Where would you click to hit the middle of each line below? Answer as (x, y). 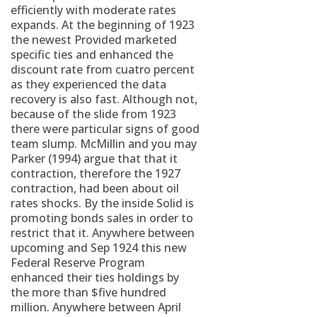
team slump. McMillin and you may (104, 144)
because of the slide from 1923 (93, 114)
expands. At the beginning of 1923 (103, 25)
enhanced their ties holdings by (95, 277)
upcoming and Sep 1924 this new (99, 248)
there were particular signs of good (105, 129)
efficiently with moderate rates (93, 10)
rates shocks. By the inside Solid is (102, 203)
